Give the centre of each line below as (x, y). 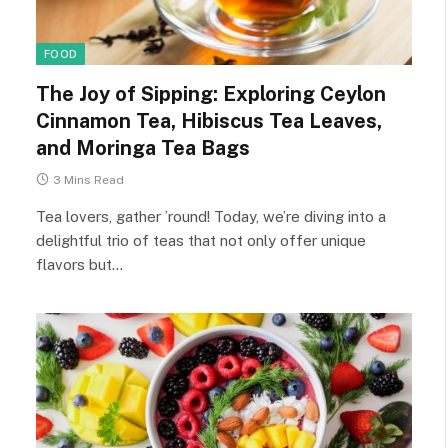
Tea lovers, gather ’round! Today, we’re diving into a (211, 216)
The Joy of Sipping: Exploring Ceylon (211, 94)
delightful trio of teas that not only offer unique (201, 240)
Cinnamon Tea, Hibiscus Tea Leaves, (209, 121)
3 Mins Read (88, 180)
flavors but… (79, 264)
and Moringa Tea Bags (143, 148)
